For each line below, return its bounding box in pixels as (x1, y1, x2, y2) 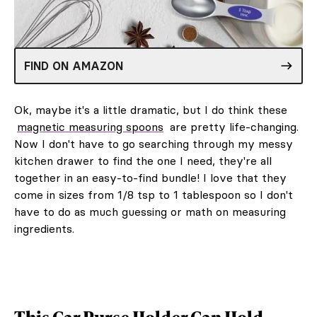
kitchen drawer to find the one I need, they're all (14, 154, 272, 168)
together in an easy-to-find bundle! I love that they (14, 171, 287, 185)
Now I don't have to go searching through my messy (14, 137, 293, 151)
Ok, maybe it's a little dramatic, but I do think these (14, 103, 287, 117)
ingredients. (14, 221, 74, 236)
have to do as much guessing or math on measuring (14, 204, 286, 219)
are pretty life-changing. (166, 120, 299, 134)
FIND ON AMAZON (24, 59, 123, 74)
